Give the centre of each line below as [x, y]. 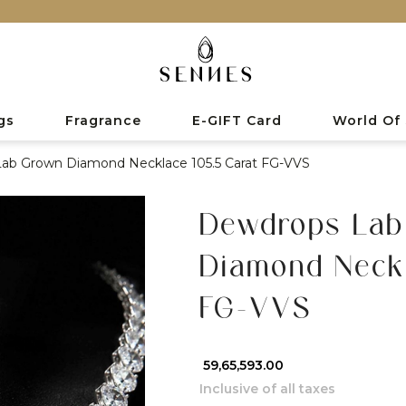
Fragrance [103, 120]
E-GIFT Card [237, 120]
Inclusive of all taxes [267, 388]
